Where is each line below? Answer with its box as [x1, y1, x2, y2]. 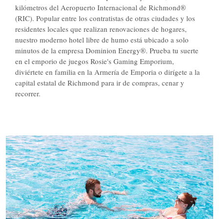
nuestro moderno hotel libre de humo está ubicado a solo [15, 35, 189, 44]
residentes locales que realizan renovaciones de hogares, [15, 24, 187, 34]
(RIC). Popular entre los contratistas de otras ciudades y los [15, 13, 195, 23]
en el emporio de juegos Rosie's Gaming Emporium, [15, 56, 174, 66]
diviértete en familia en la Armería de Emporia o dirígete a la [15, 67, 200, 77]
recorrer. [15, 88, 41, 98]
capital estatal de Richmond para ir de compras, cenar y [15, 78, 184, 88]
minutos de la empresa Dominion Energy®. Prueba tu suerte [15, 45, 198, 55]
